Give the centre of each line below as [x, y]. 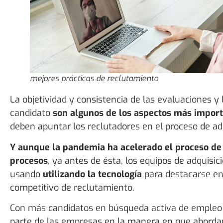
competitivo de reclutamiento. [72, 187]
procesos [29, 161]
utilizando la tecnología [92, 174]
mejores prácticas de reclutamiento [94, 79]
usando [26, 174]
